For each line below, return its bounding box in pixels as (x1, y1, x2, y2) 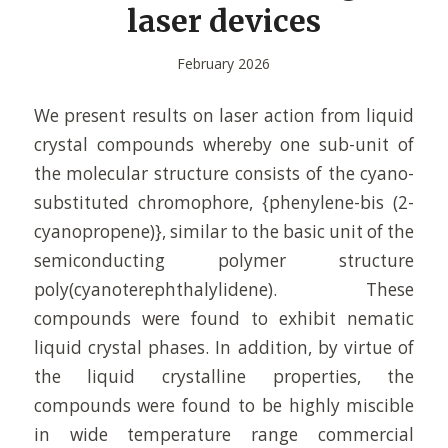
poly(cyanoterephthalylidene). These (33, 277, 415, 301)
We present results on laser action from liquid (33, 103, 415, 127)
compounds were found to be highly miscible (33, 393, 415, 417)
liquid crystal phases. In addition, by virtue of (33, 335, 415, 359)
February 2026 (177, 54, 271, 73)
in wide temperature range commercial (33, 422, 415, 446)
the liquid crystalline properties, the (33, 364, 415, 388)
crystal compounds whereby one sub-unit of (33, 132, 415, 156)
